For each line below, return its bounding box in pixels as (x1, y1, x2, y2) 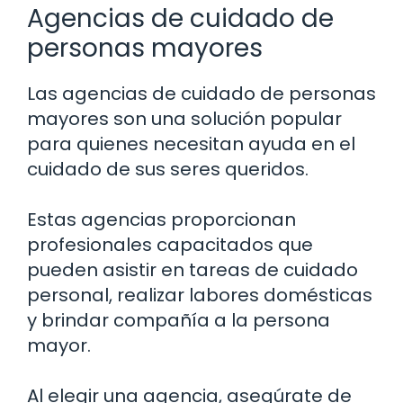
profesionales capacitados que (27, 232, 313, 258)
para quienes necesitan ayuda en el (27, 131, 355, 157)
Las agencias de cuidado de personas (27, 81, 376, 107)
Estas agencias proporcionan (27, 207, 296, 233)
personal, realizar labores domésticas (27, 282, 372, 309)
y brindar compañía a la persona (27, 308, 330, 334)
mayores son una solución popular (27, 106, 342, 132)
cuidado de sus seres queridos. (27, 157, 309, 183)
